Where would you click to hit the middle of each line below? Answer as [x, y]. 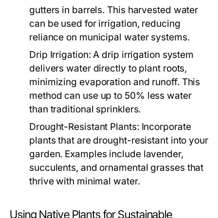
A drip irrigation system [142, 55]
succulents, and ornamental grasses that [117, 168]
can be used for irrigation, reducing [105, 24]
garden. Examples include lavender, [106, 154]
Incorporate [165, 127]
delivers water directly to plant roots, [108, 68]
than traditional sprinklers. [85, 109]
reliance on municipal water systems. [109, 37]
